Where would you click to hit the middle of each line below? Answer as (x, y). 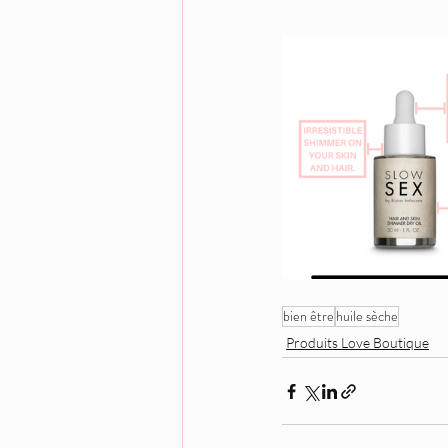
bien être (308, 316)
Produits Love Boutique (357, 342)
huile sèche (367, 316)
